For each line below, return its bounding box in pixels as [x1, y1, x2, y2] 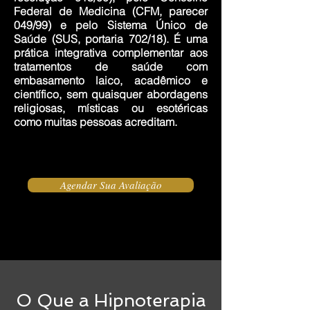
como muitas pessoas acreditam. [14, 115, 177, 129]
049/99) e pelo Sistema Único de [14, 18, 208, 32]
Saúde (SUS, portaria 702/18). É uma [14, 32, 208, 46]
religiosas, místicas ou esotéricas [14, 101, 208, 115]
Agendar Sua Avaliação [60, 178, 162, 192]
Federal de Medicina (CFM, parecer [14, 4, 208, 18]
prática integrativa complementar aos [14, 46, 208, 60]
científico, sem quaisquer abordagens [14, 87, 208, 101]
